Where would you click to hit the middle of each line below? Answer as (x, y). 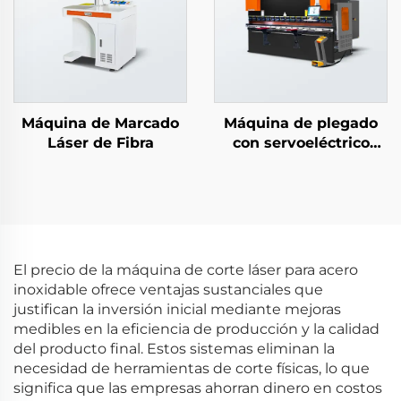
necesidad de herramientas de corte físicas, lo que (192, 368)
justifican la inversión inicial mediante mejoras (177, 309)
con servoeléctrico (301, 143)
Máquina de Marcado (100, 123)
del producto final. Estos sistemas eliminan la (174, 349)
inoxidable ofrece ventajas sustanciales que (168, 290)
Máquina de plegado (301, 123)
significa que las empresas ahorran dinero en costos (198, 388)
